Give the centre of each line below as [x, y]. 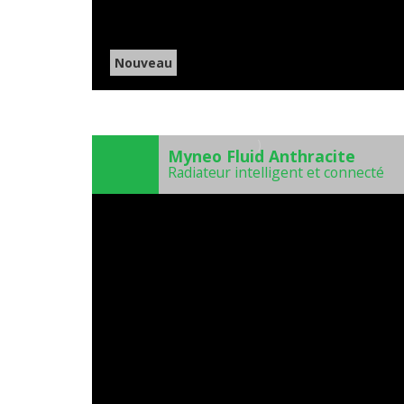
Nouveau [143, 63]
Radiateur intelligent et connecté [276, 173]
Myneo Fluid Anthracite [262, 156]
